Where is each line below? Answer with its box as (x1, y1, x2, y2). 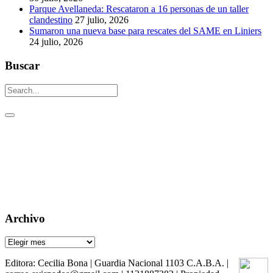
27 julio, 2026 (75, 15, 129, 26)
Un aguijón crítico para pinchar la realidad (5, 168, 182, 179)
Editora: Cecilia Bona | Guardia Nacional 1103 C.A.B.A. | (5, 258, 229, 269)
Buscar (5, 59, 40, 73)
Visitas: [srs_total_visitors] (5, 189, 112, 200)
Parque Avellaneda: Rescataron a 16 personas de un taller (29, 4, 249, 15)
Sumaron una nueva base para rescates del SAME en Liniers (29, 26, 261, 37)
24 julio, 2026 (29, 37, 83, 48)
